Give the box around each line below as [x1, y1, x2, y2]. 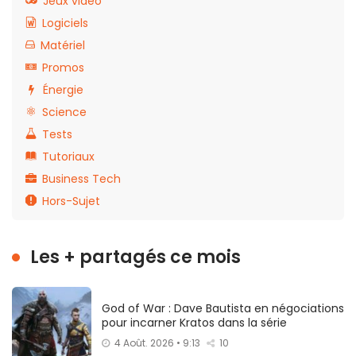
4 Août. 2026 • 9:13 [114, 336, 200, 350]
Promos [42, 60, 84, 76]
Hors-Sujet [42, 193, 100, 210]
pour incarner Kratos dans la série [102, 315, 287, 331]
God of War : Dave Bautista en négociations [102, 300, 344, 317]
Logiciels [42, 15, 88, 32]
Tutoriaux [42, 149, 95, 165]
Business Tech [42, 171, 121, 188]
